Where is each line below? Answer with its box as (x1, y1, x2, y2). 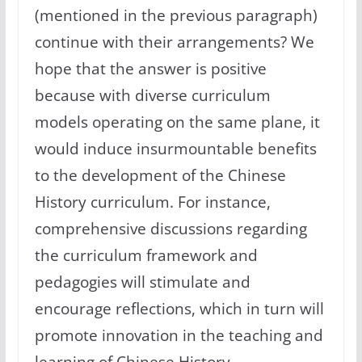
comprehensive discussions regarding (34, 218, 307, 239)
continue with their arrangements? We (34, 32, 314, 53)
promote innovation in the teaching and (34, 325, 323, 346)
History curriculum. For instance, (34, 192, 271, 213)
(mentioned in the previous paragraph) (34, 5, 318, 26)
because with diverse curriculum (34, 85, 271, 106)
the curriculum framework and (34, 245, 258, 266)
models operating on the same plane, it (34, 112, 320, 133)
